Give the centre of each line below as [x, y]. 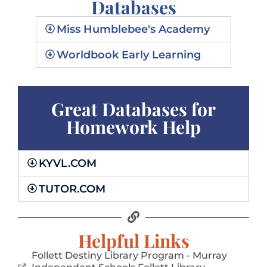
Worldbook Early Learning [129, 55]
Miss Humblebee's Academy [133, 30]
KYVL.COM [68, 164]
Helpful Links [133, 241]
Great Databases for [133, 109]
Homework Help [133, 127]
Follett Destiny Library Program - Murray [129, 256]
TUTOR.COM [72, 189]
